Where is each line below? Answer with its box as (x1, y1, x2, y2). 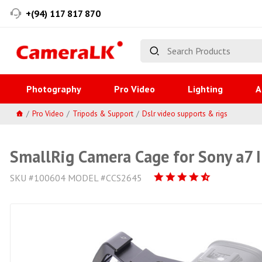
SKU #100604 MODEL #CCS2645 (10, 172, 142, 184)
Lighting (188, 83, 223, 95)
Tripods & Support (73, 108, 133, 119)
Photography (26, 83, 81, 95)
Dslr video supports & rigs (142, 108, 227, 119)
